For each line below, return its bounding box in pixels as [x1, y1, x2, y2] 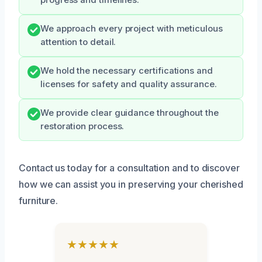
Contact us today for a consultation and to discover [19, 162, 240, 174]
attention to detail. [40, 37, 116, 48]
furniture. [19, 195, 58, 207]
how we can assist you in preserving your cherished [19, 178, 244, 191]
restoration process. [40, 121, 125, 132]
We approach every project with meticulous [40, 23, 223, 35]
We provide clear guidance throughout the [40, 108, 219, 119]
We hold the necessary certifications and [40, 65, 213, 77]
